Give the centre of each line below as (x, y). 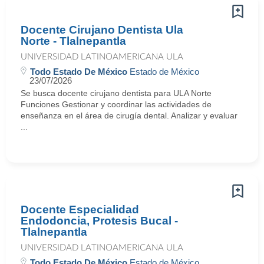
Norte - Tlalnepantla (73, 41)
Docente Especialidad (80, 209)
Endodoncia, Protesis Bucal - (99, 221)
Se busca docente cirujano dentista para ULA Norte (116, 93)
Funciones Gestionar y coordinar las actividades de (116, 104)
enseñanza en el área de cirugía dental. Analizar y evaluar (129, 115)
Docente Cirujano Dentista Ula (102, 30)
